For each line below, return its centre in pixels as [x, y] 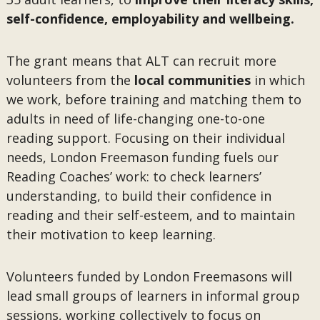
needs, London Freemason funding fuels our [142, 157]
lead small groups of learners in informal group [153, 296]
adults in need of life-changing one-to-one [135, 119]
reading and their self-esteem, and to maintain [150, 215]
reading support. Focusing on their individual [145, 138]
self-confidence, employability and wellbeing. [152, 19]
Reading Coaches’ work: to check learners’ [134, 176]
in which [277, 80]
